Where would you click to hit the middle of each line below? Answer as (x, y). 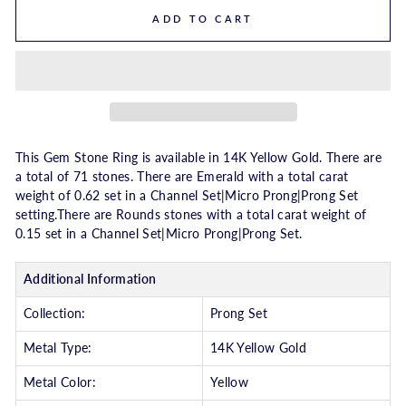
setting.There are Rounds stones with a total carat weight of (191, 215)
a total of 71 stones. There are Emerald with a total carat (182, 177)
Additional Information (90, 280)
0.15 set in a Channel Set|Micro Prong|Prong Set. (159, 234)
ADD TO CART (203, 19)
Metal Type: (58, 348)
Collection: (55, 314)
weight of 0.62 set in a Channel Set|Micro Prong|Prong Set (187, 196)
